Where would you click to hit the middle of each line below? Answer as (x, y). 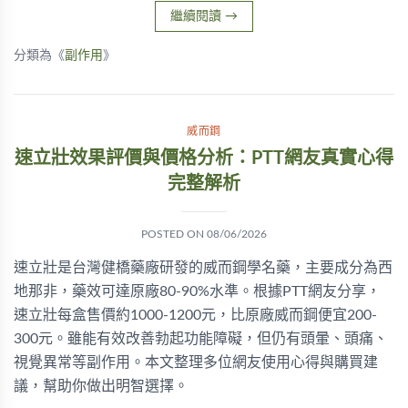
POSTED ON (174, 234)
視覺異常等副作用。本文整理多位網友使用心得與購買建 (196, 362)
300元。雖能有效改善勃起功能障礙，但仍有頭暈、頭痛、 (201, 339)
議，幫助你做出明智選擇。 (101, 386)
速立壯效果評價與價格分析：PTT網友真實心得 (204, 158)
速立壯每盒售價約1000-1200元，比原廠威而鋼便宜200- (195, 315)
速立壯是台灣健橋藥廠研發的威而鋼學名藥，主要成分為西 (203, 268)
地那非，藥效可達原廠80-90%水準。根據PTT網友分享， (197, 291)
